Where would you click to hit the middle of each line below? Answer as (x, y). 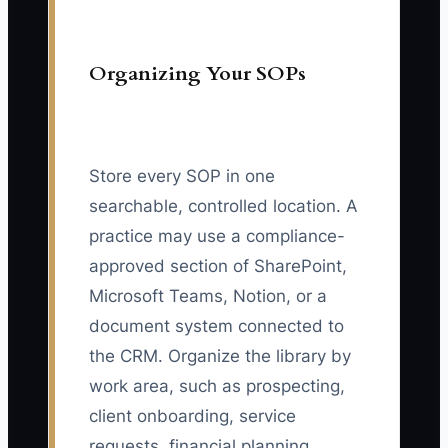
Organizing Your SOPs (197, 74)
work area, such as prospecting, (217, 386)
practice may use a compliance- (217, 236)
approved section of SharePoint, (218, 266)
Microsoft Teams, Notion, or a (208, 296)
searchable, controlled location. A (223, 206)
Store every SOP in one (182, 176)
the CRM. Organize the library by (220, 356)
